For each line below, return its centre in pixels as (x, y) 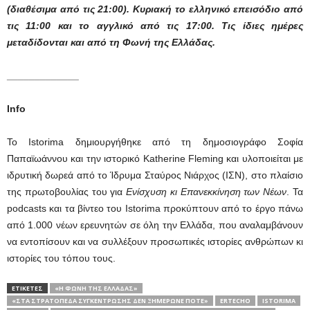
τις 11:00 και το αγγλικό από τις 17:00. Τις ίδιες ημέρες (155, 26)
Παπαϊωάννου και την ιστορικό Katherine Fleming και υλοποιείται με (155, 159)
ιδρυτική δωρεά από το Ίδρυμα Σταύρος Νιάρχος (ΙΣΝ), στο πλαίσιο (155, 175)
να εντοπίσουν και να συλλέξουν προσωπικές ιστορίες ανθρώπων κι (155, 242)
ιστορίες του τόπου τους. (61, 258)
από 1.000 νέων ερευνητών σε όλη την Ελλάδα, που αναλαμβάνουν (155, 225)
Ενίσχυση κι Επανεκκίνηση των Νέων (205, 192)
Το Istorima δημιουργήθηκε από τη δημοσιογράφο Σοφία (155, 142)
